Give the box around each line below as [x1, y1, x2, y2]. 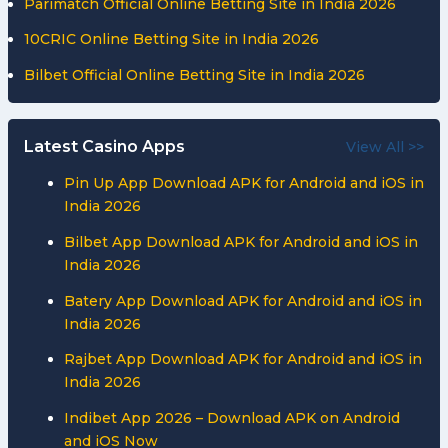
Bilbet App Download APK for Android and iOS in [64, 232, 418, 251]
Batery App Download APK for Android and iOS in [64, 291, 422, 310]
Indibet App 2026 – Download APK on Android [64, 409, 400, 428]
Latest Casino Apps [24, 137, 185, 157]
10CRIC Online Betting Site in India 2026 [24, 30, 319, 49]
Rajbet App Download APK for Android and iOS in [64, 350, 422, 369]
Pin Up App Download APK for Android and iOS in [64, 173, 424, 192]
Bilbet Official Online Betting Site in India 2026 [24, 66, 365, 85]
